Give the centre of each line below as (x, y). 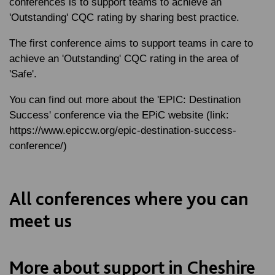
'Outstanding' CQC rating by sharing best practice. (124, 17)
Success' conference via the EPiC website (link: (119, 115)
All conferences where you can (129, 198)
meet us (41, 220)
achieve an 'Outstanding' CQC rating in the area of (124, 59)
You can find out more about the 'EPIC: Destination (125, 100)
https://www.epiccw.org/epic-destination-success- (123, 130)
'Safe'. (23, 74)
